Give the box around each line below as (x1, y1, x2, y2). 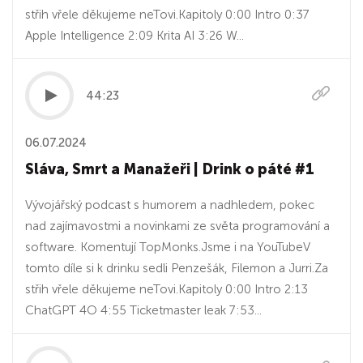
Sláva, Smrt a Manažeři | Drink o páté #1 (25, 160, 314, 178)
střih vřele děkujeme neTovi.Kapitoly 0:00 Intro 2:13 (25, 282, 308, 297)
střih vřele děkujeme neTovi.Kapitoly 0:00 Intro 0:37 (25, 7, 310, 22)
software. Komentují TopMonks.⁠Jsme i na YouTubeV (25, 240, 310, 254)
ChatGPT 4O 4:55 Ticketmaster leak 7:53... (25, 303, 262, 318)
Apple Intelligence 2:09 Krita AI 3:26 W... (25, 28, 244, 43)
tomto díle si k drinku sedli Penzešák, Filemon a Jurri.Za (25, 261, 328, 275)
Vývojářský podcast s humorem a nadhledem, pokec (25, 198, 314, 212)
